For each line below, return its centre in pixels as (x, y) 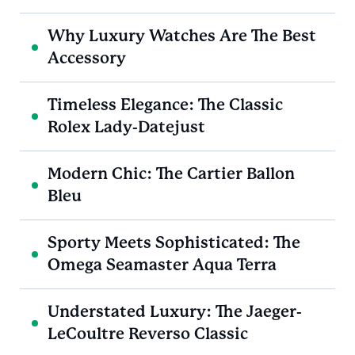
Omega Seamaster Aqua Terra (162, 265)
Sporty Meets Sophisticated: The (174, 242)
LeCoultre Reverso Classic (148, 334)
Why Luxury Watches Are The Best (182, 36)
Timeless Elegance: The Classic (165, 105)
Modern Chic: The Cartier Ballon (171, 174)
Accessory (87, 58)
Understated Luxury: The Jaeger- (175, 311)
